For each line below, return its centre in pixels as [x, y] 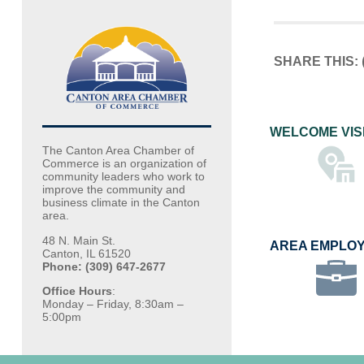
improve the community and [113, 190]
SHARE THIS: [316, 62]
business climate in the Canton [121, 203]
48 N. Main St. [78, 240]
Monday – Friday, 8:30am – [113, 303]
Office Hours [77, 290]
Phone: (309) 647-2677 [104, 266]
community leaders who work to [123, 177]
